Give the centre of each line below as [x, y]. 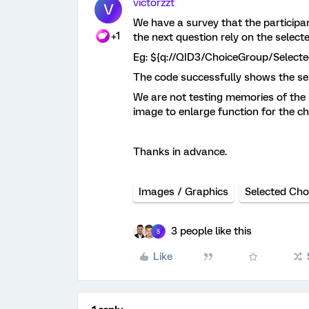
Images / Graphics [183, 192]
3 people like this [211, 231]
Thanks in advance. [180, 152]
